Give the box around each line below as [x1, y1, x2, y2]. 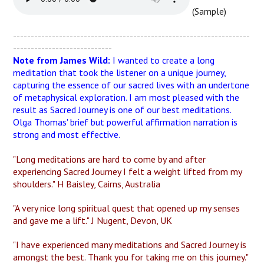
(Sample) [190, 5, 227, 17]
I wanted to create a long [110, 54, 215, 66]
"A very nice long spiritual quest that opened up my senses [13, 202, 240, 214]
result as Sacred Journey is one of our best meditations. [13, 104, 232, 115]
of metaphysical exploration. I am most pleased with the [13, 91, 240, 103]
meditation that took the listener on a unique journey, [13, 67, 226, 78]
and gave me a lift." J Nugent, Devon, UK [13, 214, 173, 226]
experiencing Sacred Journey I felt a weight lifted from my [13, 166, 242, 177]
